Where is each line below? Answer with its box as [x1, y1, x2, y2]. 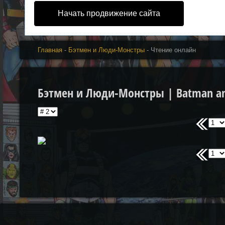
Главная [38, 46, 63, 54]
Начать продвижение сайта [58, 9, 161, 18]
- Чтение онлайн [145, 46, 196, 54]
